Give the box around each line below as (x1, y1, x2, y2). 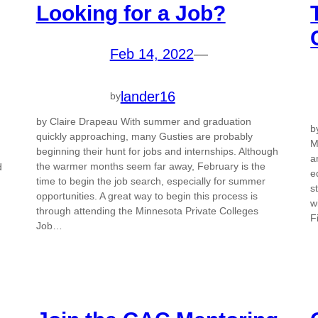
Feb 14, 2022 (109, 46, 194, 62)
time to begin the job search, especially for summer (35, 175, 265, 187)
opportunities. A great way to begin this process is (35, 190, 258, 202)
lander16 (120, 88, 175, 104)
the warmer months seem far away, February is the (35, 160, 265, 172)
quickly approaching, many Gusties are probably (35, 130, 253, 142)
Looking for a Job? (35, 1, 226, 26)
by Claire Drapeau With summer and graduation (35, 115, 251, 127)
